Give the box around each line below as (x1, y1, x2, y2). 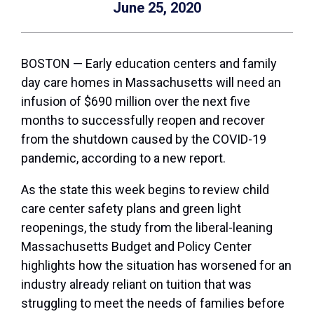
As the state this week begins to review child (21, 182, 269, 198)
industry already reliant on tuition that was (21, 277, 252, 292)
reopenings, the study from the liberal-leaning (21, 220, 273, 235)
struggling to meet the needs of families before (21, 296, 285, 311)
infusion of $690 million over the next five (21, 94, 250, 109)
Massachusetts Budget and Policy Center (21, 239, 252, 254)
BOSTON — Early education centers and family (21, 56, 277, 71)
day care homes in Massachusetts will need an (21, 75, 281, 90)
